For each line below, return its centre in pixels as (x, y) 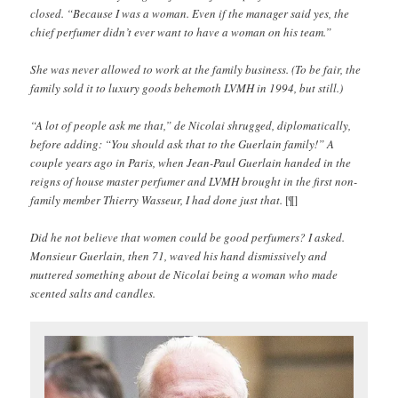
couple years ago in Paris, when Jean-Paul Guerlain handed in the (191, 162)
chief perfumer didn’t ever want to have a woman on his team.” (181, 32)
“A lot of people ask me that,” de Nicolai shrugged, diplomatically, (191, 125)
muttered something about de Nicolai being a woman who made (184, 274)
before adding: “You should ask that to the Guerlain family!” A (183, 143)
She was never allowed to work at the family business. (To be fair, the (196, 69)
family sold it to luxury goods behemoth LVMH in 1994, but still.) (187, 88)
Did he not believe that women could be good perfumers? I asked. (188, 237)
